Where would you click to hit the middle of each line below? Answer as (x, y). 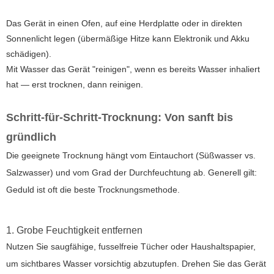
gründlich (31, 137)
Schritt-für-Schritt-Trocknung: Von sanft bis (120, 118)
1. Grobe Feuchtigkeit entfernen (74, 231)
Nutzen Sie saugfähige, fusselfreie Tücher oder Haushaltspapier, (131, 247)
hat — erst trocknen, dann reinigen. (75, 85)
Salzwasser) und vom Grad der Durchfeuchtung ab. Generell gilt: (131, 173)
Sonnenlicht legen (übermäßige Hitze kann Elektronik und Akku (128, 39)
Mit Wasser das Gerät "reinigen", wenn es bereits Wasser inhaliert (133, 69)
